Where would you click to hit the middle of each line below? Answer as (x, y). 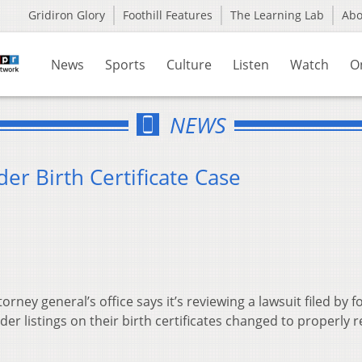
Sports (125, 65)
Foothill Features (168, 15)
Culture (189, 65)
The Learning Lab (277, 15)
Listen (251, 65)
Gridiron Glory (67, 15)
